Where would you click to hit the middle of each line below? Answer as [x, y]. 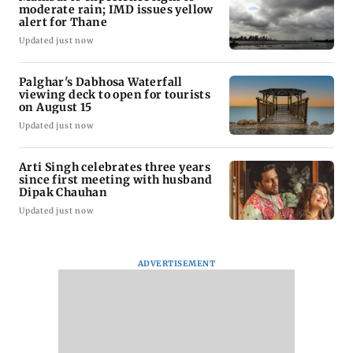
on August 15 [56, 107]
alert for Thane [63, 22]
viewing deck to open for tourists [115, 94]
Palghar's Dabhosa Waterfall [101, 82]
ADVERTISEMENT [176, 263]
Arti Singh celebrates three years [115, 167]
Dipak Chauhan [63, 192]
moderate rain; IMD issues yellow [116, 9]
